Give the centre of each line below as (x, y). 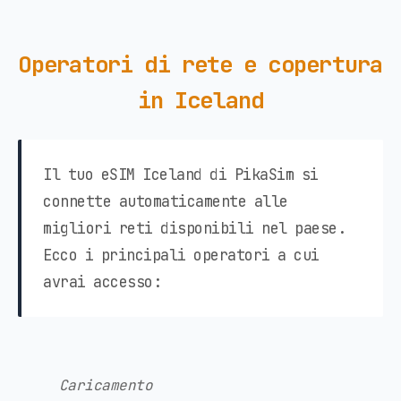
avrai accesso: (102, 282)
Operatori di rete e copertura (200, 64)
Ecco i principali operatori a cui (181, 255)
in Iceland (200, 100)
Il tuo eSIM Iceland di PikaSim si (181, 174)
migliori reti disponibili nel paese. (194, 228)
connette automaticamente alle (166, 201)
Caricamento (106, 385)
